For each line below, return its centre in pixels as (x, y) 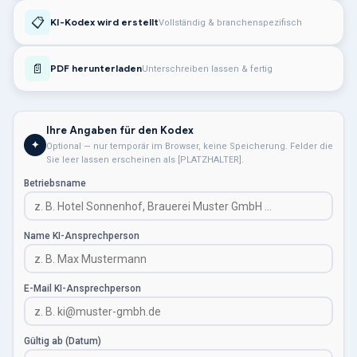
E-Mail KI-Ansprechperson (82, 288)
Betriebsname (55, 183)
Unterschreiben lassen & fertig (207, 69)
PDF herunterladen (96, 68)
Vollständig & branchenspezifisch (230, 22)
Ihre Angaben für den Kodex (120, 130)
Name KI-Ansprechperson (82, 236)
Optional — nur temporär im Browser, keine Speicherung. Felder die (190, 146)
